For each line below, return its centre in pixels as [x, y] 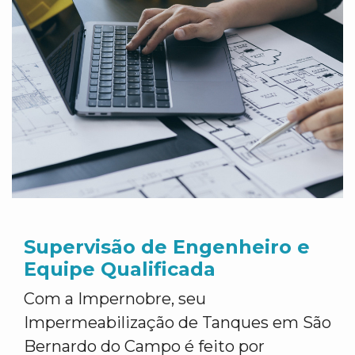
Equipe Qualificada [120, 269]
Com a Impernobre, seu [115, 299]
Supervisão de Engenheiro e [167, 247]
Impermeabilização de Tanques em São [177, 323]
